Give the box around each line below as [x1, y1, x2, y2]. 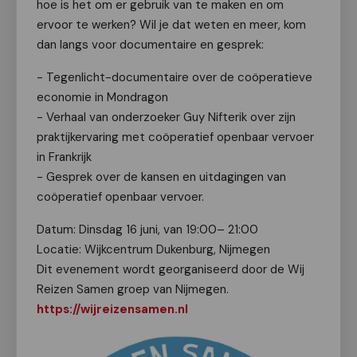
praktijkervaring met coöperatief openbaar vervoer [37, 129, 314, 145]
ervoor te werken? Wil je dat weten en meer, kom [37, 17, 306, 33]
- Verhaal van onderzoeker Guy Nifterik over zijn [37, 109, 296, 125]
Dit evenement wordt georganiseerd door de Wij [37, 261, 304, 277]
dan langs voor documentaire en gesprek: [37, 37, 264, 53]
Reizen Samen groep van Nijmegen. [37, 281, 229, 297]
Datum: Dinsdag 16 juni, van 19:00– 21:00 [37, 222, 258, 237]
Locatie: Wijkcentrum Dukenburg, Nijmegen [37, 241, 270, 257]
